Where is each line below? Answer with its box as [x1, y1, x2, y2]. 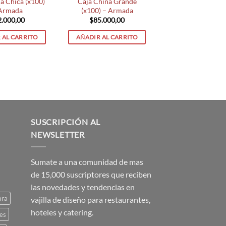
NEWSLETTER [31, 129, 85, 139]
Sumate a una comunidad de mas [31, 157, 143, 167]
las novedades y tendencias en [31, 182, 135, 192]
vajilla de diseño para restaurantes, [31, 195, 150, 205]
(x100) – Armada [81, 6, 133, 15]
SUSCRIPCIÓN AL [31, 117, 101, 127]
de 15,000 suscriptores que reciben [31, 169, 151, 180]
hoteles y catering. [31, 207, 93, 217]
